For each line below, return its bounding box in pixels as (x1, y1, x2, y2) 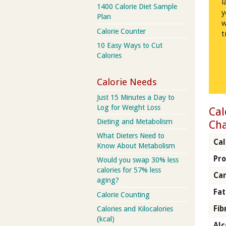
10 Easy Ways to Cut (97, 41, 162, 49)
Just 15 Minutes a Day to (97, 93, 175, 101)
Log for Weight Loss (97, 103, 160, 111)
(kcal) (97, 214, 115, 223)
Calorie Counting (97, 190, 150, 199)
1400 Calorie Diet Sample (97, 3, 177, 11)
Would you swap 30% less (97, 156, 179, 164)
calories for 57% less (97, 166, 161, 175)
